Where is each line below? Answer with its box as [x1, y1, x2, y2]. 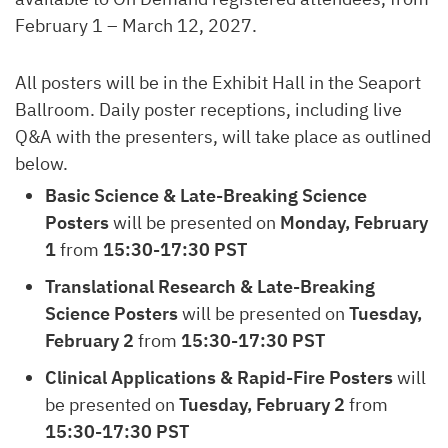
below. [15, 152, 68, 175]
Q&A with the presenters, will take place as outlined [15, 125, 431, 148]
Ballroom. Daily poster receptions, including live [15, 98, 402, 121]
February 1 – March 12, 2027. [15, 14, 257, 37]
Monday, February [280, 211, 428, 234]
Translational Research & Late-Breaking [45, 275, 375, 298]
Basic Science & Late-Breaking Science [45, 184, 367, 207]
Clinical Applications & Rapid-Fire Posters [45, 366, 397, 389]
